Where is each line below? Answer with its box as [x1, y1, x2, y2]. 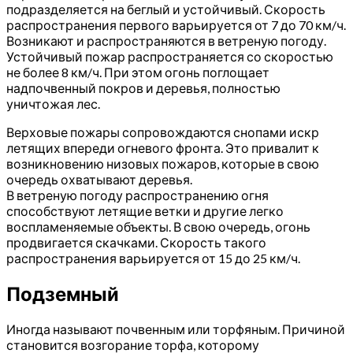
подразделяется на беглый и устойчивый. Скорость [6, 2, 325, 17]
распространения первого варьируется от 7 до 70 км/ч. [6, 17, 346, 33]
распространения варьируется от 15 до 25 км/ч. [6, 251, 300, 266]
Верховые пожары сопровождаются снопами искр [6, 124, 319, 140]
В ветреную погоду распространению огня [6, 188, 269, 203]
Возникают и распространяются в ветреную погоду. [6, 33, 326, 49]
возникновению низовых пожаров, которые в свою [6, 156, 319, 172]
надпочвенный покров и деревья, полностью [6, 80, 281, 96]
